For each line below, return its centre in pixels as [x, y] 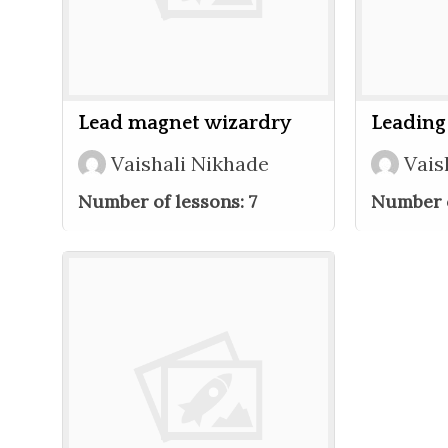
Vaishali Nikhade [190, 163]
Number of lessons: [163, 201]
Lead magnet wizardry [184, 123]
